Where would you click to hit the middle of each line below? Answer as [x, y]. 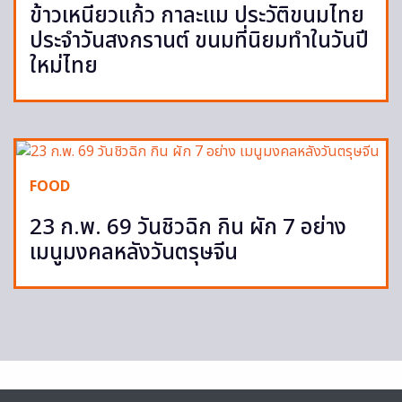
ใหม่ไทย [64, 67]
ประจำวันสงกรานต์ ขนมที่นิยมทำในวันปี [199, 42]
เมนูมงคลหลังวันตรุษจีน [134, 253]
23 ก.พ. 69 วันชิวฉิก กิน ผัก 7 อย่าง [188, 228]
